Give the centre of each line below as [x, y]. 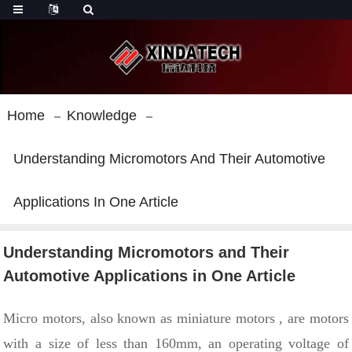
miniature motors [225, 318]
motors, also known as [110, 318]
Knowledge [101, 115]
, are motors [312, 318]
